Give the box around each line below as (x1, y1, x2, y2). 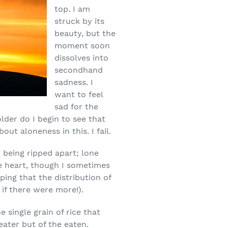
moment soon (54, 41, 110, 50)
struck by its (54, 16, 105, 26)
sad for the (54, 102, 99, 111)
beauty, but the (54, 28, 116, 38)
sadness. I (54, 77, 94, 87)
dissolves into (54, 53, 109, 63)
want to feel (54, 90, 103, 99)
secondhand (54, 65, 103, 75)
